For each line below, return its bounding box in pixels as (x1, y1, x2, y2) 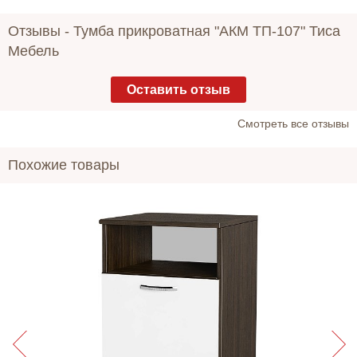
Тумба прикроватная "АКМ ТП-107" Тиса (73, 23, 340, 40)
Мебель (8, 43, 59, 60)
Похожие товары (8, 157, 120, 174)
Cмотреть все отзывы (237, 117, 349, 131)
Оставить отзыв (127, 83, 230, 97)
